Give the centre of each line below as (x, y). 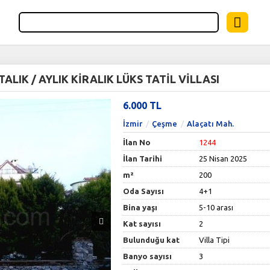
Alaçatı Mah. (211, 124)
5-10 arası (216, 207)
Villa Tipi (215, 240)
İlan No (137, 142)
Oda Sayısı (144, 191)
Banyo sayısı (148, 256)
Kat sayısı (142, 224)
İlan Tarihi (143, 159)
